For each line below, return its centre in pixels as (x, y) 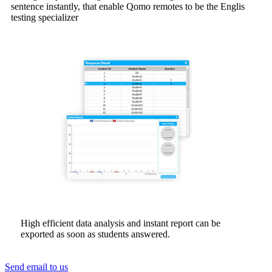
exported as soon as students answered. (95, 234)
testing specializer (45, 17)
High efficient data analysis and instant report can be (121, 223)
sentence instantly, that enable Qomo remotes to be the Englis (128, 6)
